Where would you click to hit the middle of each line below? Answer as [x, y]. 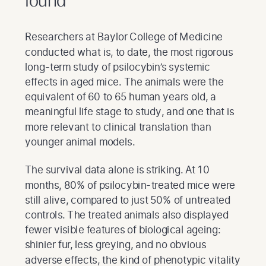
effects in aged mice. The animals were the [124, 81]
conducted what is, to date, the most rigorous [129, 52]
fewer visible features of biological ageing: [123, 230]
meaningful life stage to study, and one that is [130, 112]
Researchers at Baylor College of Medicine [124, 37]
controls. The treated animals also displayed [127, 214]
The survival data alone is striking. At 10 [117, 170]
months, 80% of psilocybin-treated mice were [130, 185]
